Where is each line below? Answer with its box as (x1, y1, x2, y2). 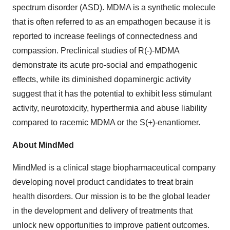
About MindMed (12, 140, 74, 149)
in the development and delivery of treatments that (12, 206, 193, 215)
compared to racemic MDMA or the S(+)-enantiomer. (12, 118, 200, 127)
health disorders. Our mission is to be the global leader (12, 191, 210, 201)
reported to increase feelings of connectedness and (12, 31, 198, 41)
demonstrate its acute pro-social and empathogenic (12, 60, 198, 69)
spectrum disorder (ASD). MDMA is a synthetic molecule (12, 3, 216, 12)
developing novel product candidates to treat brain (12, 177, 194, 186)
